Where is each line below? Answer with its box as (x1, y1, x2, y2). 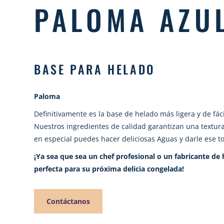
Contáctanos (46, 196, 90, 206)
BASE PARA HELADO (34, 60, 155, 78)
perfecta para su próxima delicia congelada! (34, 164, 184, 173)
